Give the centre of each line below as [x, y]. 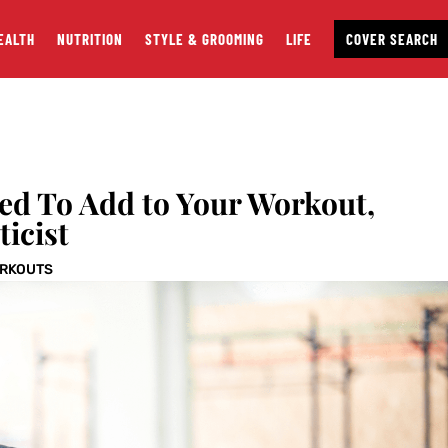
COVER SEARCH [391, 39]
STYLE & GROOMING [204, 39]
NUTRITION [89, 39]
